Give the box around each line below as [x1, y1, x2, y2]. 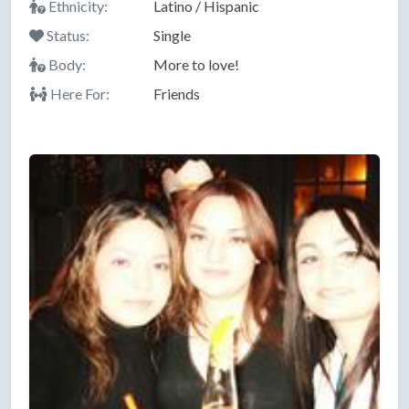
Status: [44, 26, 89, 44]
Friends [152, 84, 200, 102]
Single [152, 26, 191, 44]
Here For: [47, 84, 110, 102]
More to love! [152, 55, 239, 73]
